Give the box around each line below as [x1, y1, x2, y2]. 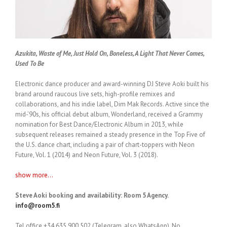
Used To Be [15, 59, 44, 68]
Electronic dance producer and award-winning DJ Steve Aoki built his [15, 79, 209, 88]
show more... [15, 170, 53, 179]
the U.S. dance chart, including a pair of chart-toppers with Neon [15, 140, 195, 149]
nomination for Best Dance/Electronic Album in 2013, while [15, 120, 183, 129]
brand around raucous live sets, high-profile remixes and [15, 89, 175, 98]
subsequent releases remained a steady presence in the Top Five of [15, 130, 205, 139]
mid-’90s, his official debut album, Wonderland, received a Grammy [15, 109, 203, 119]
